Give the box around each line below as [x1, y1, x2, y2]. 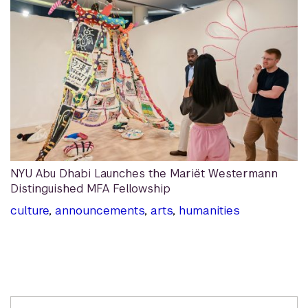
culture [10, 203, 49, 219]
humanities [179, 203, 240, 219]
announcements [55, 203, 144, 219]
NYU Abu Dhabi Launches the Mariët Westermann [10, 166, 278, 181]
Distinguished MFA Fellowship [10, 181, 170, 197]
